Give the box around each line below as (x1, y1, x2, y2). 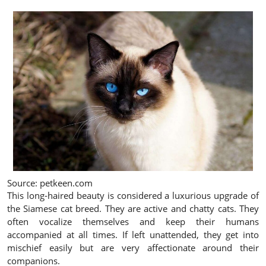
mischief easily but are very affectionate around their (7, 241, 259, 254)
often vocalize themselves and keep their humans (7, 215, 259, 227)
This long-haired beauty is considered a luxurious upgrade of (7, 189, 259, 201)
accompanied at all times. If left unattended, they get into (7, 228, 259, 240)
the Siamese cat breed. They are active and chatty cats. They (7, 202, 259, 214)
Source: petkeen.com (7, 176, 93, 189)
